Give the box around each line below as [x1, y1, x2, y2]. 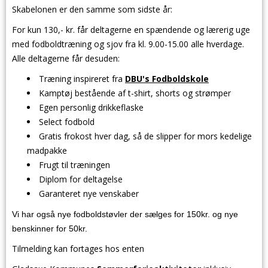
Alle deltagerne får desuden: [12, 53, 120, 64]
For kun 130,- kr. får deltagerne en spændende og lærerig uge [12, 24, 250, 35]
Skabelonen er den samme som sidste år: [12, 4, 172, 15]
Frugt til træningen [39, 159, 110, 170]
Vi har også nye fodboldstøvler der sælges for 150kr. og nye [12, 209, 238, 219]
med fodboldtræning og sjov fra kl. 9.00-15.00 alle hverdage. [12, 38, 244, 50]
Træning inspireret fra [39, 73, 125, 84]
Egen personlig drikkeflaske [39, 102, 144, 113]
